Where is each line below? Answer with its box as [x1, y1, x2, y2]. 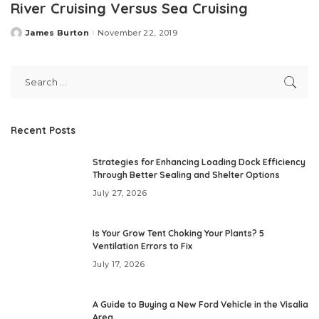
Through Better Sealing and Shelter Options [93, 169, 280, 181]
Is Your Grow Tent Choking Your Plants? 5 [93, 228, 264, 239]
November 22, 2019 [98, 27, 177, 38]
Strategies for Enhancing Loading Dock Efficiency [93, 157, 305, 168]
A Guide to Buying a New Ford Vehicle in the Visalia [93, 299, 308, 310]
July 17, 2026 [93, 258, 145, 269]
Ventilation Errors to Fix [93, 241, 192, 252]
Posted [10, 30, 44, 41]
